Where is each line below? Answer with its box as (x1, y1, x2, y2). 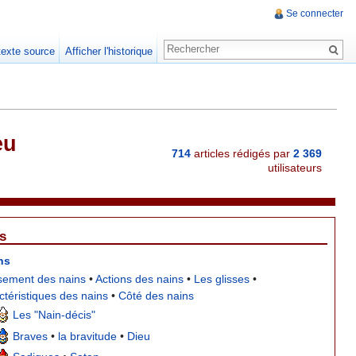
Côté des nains (118, 288, 195, 302)
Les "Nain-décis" (12, 308, 95, 322)
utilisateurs (268, 161, 322, 175)
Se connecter (286, 8, 343, 20)
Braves (12, 330, 48, 343)
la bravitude (57, 330, 117, 343)
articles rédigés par (191, 147, 293, 161)
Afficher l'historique (64, 45, 153, 57)
